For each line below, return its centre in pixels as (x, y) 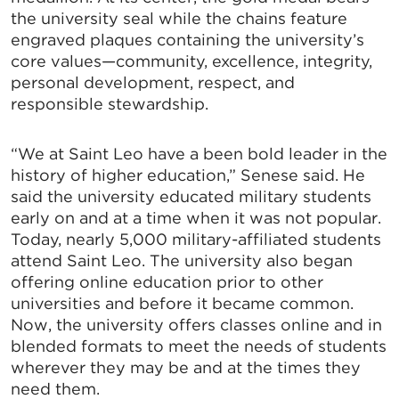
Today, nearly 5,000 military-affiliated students (196, 240)
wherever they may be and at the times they (186, 368)
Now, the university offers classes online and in (196, 325)
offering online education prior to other (167, 282)
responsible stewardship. (110, 104)
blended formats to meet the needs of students (199, 346)
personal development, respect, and (153, 83)
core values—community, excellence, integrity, (191, 61)
